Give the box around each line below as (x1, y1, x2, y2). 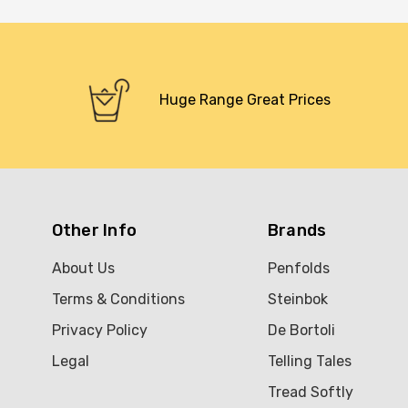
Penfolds (267, 259, 330, 277)
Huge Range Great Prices (159, 90, 331, 108)
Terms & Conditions (51, 290, 185, 308)
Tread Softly (267, 382, 353, 401)
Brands (267, 219, 327, 240)
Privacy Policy (51, 321, 148, 339)
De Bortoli (267, 321, 335, 339)
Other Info (51, 219, 137, 240)
